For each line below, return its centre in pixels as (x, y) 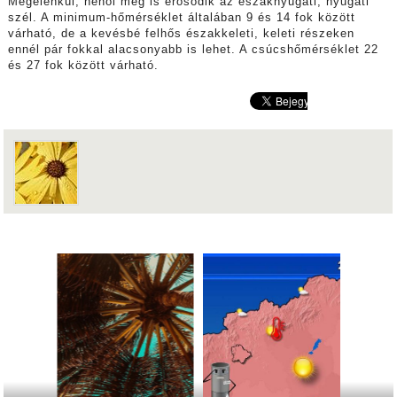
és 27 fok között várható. (83, 66)
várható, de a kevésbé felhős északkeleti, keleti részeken (181, 34)
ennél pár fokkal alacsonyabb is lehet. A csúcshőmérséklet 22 (193, 50)
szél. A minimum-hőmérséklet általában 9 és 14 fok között (181, 18)
